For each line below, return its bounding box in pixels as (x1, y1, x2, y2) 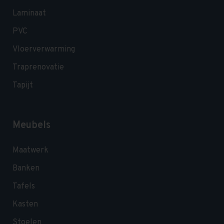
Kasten (12, 199, 38, 210)
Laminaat (12, 8, 46, 19)
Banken (12, 163, 39, 174)
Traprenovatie (12, 62, 64, 73)
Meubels (12, 119, 50, 132)
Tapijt (12, 80, 33, 91)
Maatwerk (12, 145, 48, 156)
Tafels (12, 181, 35, 192)
